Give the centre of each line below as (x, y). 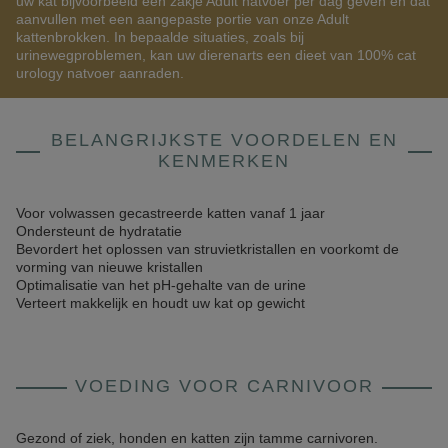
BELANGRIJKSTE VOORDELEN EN (224, 140)
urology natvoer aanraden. (100, 73)
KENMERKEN (224, 161)
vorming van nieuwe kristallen (109, 267)
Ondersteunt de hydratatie (99, 231)
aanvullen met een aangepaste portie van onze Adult (182, 19)
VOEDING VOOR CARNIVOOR (224, 386)
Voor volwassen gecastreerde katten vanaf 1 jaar (170, 213)
